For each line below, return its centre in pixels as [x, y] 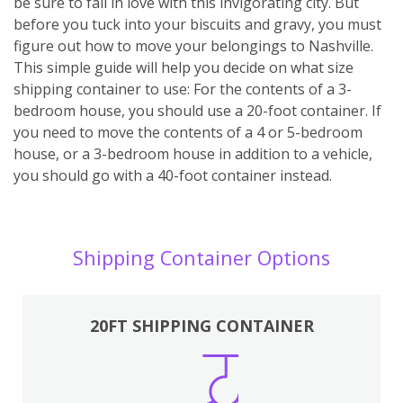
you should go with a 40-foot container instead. [173, 175]
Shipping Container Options [201, 257]
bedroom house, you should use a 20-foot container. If [197, 110]
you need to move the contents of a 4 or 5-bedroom [188, 132]
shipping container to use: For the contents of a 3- [183, 89]
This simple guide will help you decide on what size [184, 67]
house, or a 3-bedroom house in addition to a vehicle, [193, 153]
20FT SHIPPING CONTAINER [201, 326]
